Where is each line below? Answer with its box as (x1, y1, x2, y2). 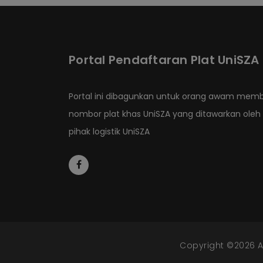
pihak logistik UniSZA (69, 126, 150, 137)
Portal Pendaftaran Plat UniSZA (69, 52, 259, 68)
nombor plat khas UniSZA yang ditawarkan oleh (69, 108, 261, 120)
